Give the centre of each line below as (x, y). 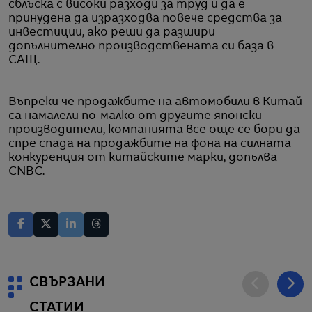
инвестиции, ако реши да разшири (112, 32)
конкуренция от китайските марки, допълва (143, 158)
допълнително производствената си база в (141, 46)
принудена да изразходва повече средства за (145, 18)
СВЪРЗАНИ (67, 282)
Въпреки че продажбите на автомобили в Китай (155, 102)
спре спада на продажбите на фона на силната (150, 144)
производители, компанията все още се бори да (154, 130)
